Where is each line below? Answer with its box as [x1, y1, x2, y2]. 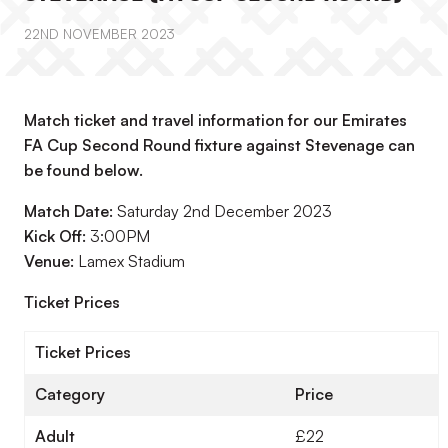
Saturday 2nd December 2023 [113, 201, 332, 221]
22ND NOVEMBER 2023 [24, 26, 175, 42]
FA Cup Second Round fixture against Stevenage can [24, 135, 415, 155]
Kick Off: [24, 226, 90, 246]
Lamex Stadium [78, 251, 185, 271]
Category [35, 384, 105, 404]
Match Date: [24, 201, 113, 221]
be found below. [24, 160, 143, 180]
